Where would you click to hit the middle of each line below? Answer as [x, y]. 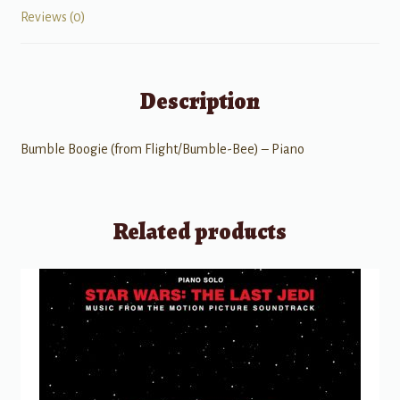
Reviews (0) [53, 17]
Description [200, 101]
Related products [200, 232]
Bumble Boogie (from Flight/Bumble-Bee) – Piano [162, 149]
